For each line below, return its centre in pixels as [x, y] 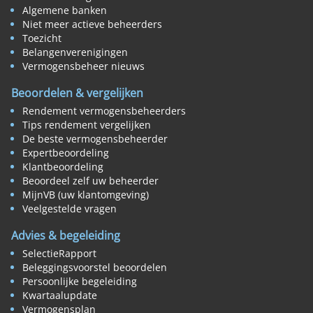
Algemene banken [65, 10]
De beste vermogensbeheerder [95, 139]
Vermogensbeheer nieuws [83, 66]
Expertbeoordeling [66, 153]
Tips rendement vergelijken [87, 125]
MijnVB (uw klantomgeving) [86, 195]
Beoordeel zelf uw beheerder [90, 181]
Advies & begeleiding [66, 236]
